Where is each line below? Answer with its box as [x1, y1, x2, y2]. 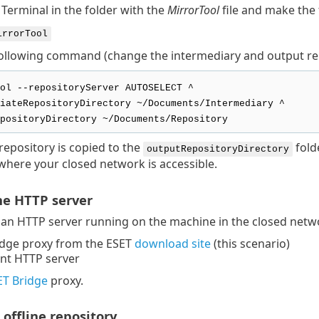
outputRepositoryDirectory [146, 144, 289, 155]
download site [134, 235, 211, 251]
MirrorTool [167, 2, 219, 19]
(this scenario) [210, 235, 290, 251]
